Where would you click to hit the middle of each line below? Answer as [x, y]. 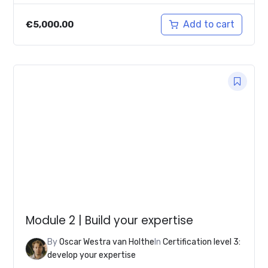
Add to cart [208, 24]
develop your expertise [92, 255]
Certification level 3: [202, 242]
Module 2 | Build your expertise [110, 221]
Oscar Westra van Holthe [107, 242]
